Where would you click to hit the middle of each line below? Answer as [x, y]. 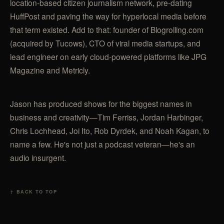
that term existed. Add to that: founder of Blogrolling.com [107, 30]
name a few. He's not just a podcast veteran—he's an [102, 144]
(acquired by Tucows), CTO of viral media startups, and [105, 43]
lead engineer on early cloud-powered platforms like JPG [108, 57]
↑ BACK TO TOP [34, 192]
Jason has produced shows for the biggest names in [101, 104]
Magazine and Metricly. [50, 70]
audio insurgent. [38, 158]
